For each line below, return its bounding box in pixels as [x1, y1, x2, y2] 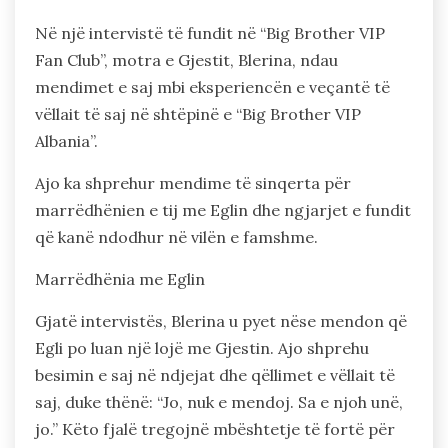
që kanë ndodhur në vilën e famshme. [35, 227, 318, 248]
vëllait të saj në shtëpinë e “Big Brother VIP [35, 104, 361, 125]
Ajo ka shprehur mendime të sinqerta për [35, 173, 351, 194]
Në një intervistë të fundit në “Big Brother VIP [35, 23, 385, 44]
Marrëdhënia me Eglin [35, 269, 205, 290]
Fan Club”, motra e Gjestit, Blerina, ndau [35, 50, 338, 71]
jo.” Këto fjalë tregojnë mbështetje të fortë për [35, 419, 395, 440]
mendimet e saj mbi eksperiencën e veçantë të [35, 77, 390, 98]
